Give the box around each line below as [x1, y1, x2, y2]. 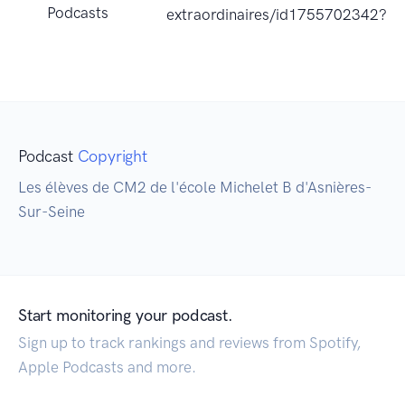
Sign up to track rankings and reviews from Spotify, [18, 334, 361, 353]
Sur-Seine [18, 202, 85, 221]
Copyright [77, 146, 147, 167]
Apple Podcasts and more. [18, 358, 196, 377]
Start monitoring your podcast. [18, 306, 233, 326]
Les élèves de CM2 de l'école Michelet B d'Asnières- [18, 178, 372, 197]
